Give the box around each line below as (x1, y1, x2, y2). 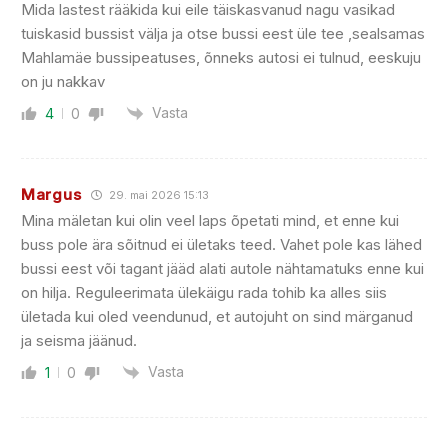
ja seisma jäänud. (21, 331, 137, 351)
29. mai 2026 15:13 (106, 188, 210, 203)
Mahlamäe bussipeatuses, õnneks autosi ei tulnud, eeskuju (21, 47, 421, 67)
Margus (21, 185, 82, 205)
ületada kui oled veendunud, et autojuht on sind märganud (21, 307, 413, 327)
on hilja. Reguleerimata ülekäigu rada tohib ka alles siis (21, 283, 387, 303)
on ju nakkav (21, 71, 105, 91)
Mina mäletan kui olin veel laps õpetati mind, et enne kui (21, 211, 399, 231)
